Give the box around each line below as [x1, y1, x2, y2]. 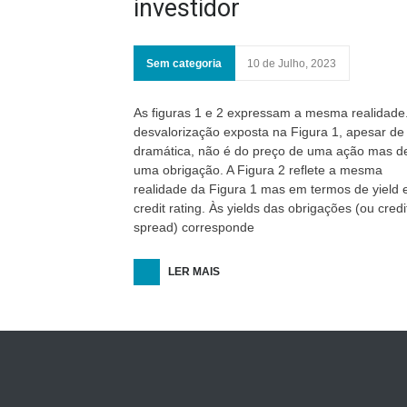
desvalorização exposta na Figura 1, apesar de [134, 124, 404, 139]
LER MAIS [168, 265, 220, 278]
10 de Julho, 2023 [247, 57, 336, 70]
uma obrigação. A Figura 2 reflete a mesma [134, 163, 382, 177]
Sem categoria [146, 57, 222, 70]
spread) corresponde [134, 220, 254, 234]
